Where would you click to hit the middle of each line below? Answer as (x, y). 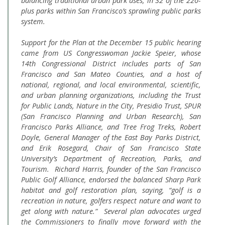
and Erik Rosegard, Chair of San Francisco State (111, 148)
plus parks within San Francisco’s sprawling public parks (111, 11)
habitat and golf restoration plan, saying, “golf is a (111, 190)
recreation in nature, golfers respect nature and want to (111, 201)
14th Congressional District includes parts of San (111, 64)
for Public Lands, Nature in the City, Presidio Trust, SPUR (111, 106)
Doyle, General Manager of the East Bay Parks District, (111, 137)
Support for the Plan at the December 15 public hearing (111, 42)
